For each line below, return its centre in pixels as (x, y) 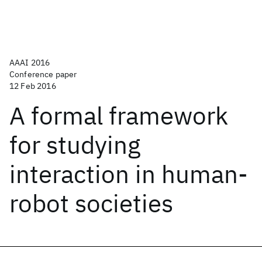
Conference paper (43, 74)
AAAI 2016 (30, 63)
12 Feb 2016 (33, 86)
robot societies (91, 203)
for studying (75, 145)
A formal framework (119, 116)
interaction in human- (129, 174)
